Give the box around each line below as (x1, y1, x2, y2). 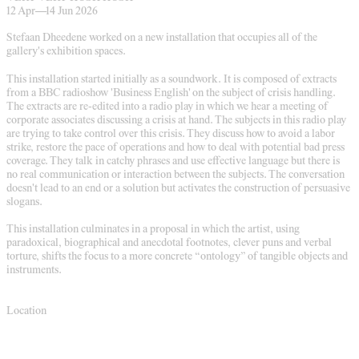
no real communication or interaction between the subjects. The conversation (6, 169, 345, 181)
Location (6, 305, 46, 317)
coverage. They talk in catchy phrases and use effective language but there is (6, 155, 340, 167)
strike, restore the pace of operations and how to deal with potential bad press (6, 142, 345, 154)
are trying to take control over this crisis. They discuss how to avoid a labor (6, 128, 335, 140)
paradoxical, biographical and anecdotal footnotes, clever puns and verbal (6, 238, 332, 250)
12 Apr (6, 6, 35, 18)
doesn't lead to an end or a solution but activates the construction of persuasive (6, 183, 350, 195)
